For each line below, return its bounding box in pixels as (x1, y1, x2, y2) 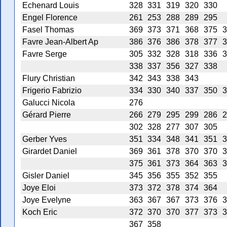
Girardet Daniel (22, 147, 77, 156)
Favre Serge (22, 50, 67, 59)
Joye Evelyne (22, 196, 71, 205)
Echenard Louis (22, 1, 79, 10)
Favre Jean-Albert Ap (22, 37, 98, 47)
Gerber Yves (22, 135, 67, 144)
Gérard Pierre (22, 110, 71, 120)
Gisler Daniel (22, 171, 69, 180)
